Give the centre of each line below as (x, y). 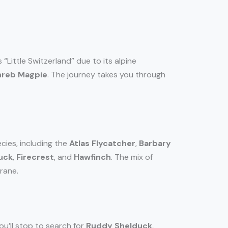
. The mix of (132, 157)
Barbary (155, 144)
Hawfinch (92, 157)
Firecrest (35, 157)
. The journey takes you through (106, 75)
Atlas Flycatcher (102, 144)
